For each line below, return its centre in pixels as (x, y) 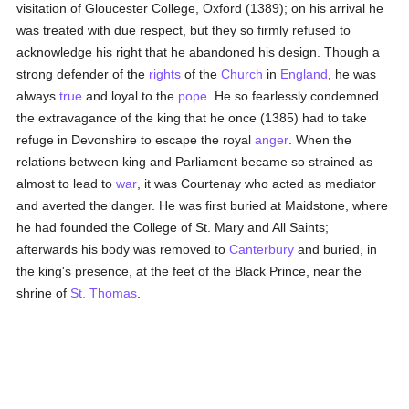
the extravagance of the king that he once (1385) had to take (192, 118)
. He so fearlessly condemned (294, 96)
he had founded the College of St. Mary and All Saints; (173, 227)
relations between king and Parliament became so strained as (195, 162)
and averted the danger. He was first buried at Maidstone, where (203, 205)
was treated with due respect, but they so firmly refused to (184, 30)
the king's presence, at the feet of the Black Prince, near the (189, 271)
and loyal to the (131, 96)
